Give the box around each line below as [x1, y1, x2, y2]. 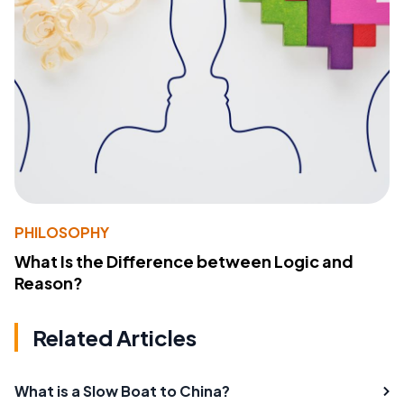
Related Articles [32, 323, 197, 351]
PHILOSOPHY [14, 222, 109, 242]
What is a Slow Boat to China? [14, 381, 230, 400]
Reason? [14, 271, 83, 293]
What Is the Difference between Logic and [14, 250, 353, 271]
